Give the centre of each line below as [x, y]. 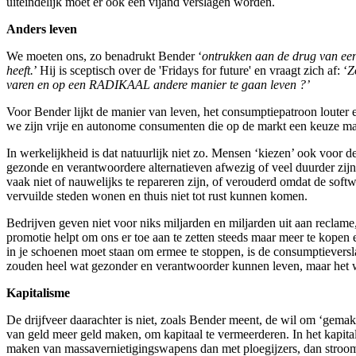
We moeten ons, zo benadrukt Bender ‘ [104, 56]
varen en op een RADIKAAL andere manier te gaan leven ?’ [158, 84]
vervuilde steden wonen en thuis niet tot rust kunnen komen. [157, 195]
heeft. [20, 70]
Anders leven [42, 29]
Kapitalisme [38, 292]
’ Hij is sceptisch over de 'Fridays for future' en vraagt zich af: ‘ [190, 70]
